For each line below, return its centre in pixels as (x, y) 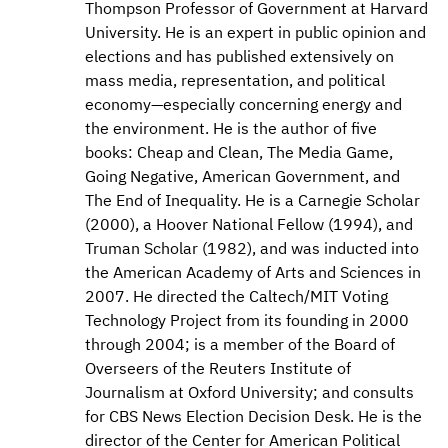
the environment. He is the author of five (231, 128)
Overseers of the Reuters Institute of (218, 368)
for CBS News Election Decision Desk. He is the (253, 416)
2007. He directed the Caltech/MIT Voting (236, 296)
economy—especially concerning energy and (243, 104)
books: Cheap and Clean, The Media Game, (239, 152)
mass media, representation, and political (235, 80)
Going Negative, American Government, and (242, 176)
